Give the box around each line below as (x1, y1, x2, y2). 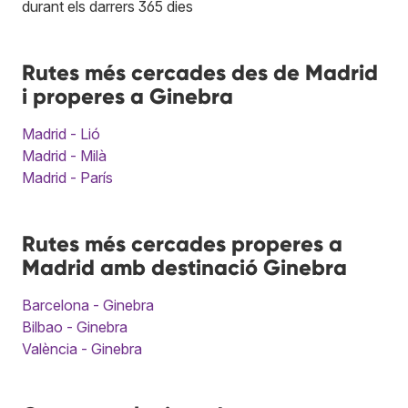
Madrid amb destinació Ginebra (22, 253, 347, 280)
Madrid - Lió (22, 124, 100, 143)
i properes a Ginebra (22, 82, 233, 109)
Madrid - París (22, 168, 113, 187)
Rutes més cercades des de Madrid (22, 58, 378, 86)
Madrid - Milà (22, 146, 107, 165)
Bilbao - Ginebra (22, 317, 127, 336)
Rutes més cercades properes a (22, 229, 342, 257)
